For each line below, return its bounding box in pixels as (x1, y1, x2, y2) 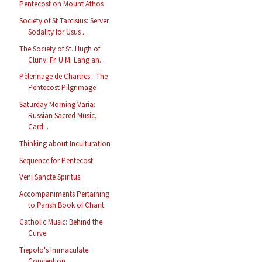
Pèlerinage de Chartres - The (19, 71, 108, 82)
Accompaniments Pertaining (19, 189, 110, 199)
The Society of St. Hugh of (19, 43, 101, 54)
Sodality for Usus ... (28, 26, 88, 37)
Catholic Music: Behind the (19, 216, 103, 227)
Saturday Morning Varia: (19, 99, 96, 110)
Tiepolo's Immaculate (19, 244, 89, 255)
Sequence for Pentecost (19, 155, 94, 166)
